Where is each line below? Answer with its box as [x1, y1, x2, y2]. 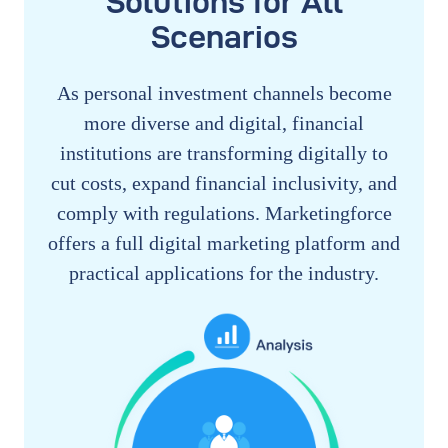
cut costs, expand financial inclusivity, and [51, 171, 397, 194]
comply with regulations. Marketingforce [56, 201, 392, 224]
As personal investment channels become [56, 81, 392, 104]
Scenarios [150, 18, 298, 54]
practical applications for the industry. [69, 261, 379, 284]
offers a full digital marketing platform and [48, 231, 400, 254]
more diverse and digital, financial [84, 111, 364, 134]
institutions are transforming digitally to [60, 141, 388, 164]
